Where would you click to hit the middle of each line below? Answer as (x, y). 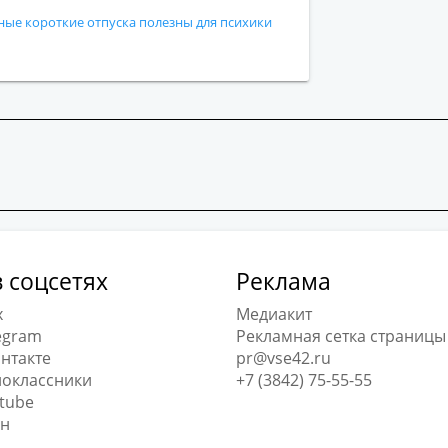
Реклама (283, 281)
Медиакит (274, 314)
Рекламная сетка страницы (341, 336)
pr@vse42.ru (283, 358)
